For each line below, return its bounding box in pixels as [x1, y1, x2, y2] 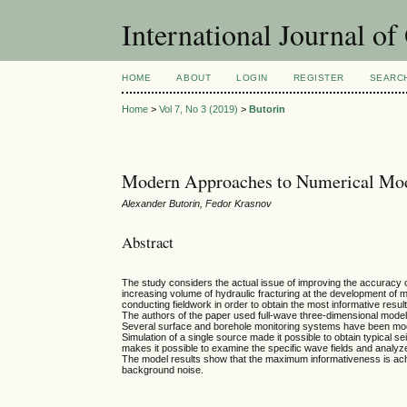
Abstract [122, 231, 174, 253]
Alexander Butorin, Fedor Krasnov [122, 198, 273, 210]
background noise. [122, 364, 204, 376]
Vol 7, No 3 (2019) [159, 104, 239, 115]
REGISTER [293, 73, 344, 83]
